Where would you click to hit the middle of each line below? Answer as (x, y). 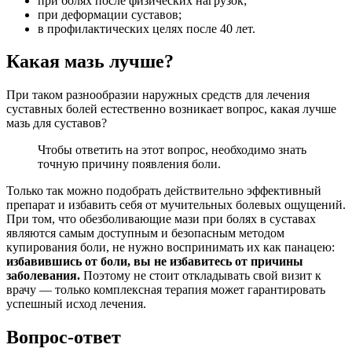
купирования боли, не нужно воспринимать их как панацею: (170, 247)
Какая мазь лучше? (90, 62)
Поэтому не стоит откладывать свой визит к (201, 276)
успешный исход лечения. (76, 304)
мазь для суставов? (57, 123)
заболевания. (43, 276)
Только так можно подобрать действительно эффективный (164, 191)
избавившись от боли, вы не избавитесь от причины (155, 262)
